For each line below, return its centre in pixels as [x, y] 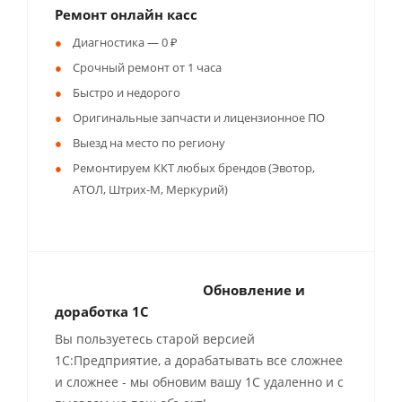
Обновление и [254, 290]
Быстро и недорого [127, 92]
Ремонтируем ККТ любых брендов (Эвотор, [194, 168]
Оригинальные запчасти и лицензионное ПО [199, 118]
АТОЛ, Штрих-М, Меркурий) [150, 189]
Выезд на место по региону [149, 143]
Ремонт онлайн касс [126, 14]
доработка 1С [102, 311]
